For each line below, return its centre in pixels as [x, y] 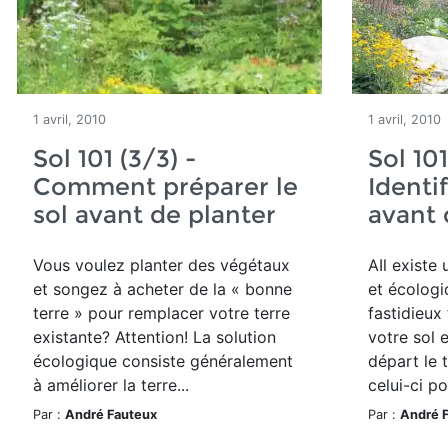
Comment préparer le [165, 186]
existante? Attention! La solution [154, 337]
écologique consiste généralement [163, 361]
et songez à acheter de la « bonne [162, 289]
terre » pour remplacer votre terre [161, 313]
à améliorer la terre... [111, 385]
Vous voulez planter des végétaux [161, 265]
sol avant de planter [154, 214]
